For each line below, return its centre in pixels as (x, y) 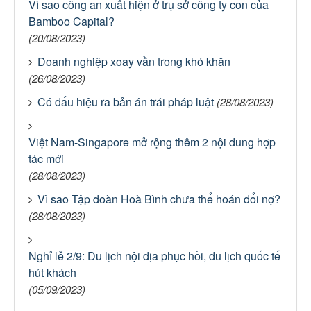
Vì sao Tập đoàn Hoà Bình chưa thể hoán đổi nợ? (159, 199)
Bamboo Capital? (72, 21)
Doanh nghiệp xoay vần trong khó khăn (134, 61)
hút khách (52, 272)
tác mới (46, 159)
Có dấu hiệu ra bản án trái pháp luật (126, 102)
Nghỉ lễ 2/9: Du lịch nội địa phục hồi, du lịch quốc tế (154, 256)
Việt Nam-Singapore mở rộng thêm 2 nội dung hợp (152, 142)
